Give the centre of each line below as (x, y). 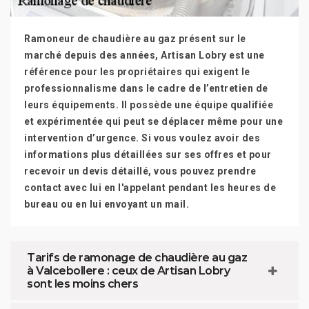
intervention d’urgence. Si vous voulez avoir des (142, 138)
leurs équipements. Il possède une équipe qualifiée (149, 105)
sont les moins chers (82, 284)
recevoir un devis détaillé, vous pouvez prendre (140, 171)
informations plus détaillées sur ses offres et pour (148, 154)
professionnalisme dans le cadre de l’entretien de (146, 88)
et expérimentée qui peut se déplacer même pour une (153, 121)
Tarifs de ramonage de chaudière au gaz (137, 258)
